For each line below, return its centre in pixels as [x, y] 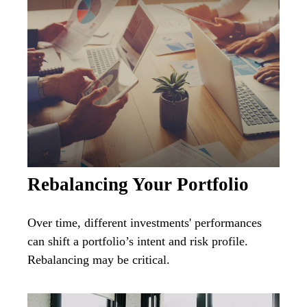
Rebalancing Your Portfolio [138, 184]
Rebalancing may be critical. [99, 259]
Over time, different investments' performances [145, 222]
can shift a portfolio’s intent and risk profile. [138, 241]
